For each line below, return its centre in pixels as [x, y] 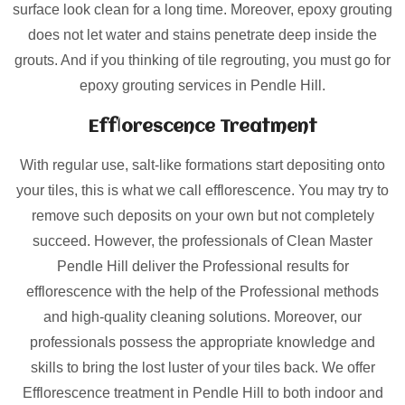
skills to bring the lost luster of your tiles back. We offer [202, 367]
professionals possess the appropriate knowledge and [202, 342]
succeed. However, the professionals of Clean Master [202, 241]
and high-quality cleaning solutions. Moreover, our [202, 317]
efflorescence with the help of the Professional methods [202, 292]
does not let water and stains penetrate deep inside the [202, 35]
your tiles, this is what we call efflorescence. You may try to [202, 190]
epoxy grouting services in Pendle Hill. [202, 85]
